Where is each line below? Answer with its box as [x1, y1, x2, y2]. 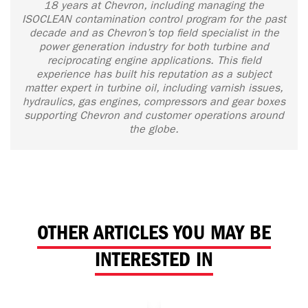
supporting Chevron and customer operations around [24, 109, 284, 122]
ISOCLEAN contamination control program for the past [22, 12, 286, 26]
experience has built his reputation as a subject [36, 67, 272, 81]
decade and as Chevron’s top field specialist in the [29, 26, 279, 40]
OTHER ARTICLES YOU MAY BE [37, 221, 271, 245]
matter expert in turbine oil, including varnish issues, [25, 81, 283, 95]
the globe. [129, 122, 179, 136]
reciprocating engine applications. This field [47, 54, 261, 67]
